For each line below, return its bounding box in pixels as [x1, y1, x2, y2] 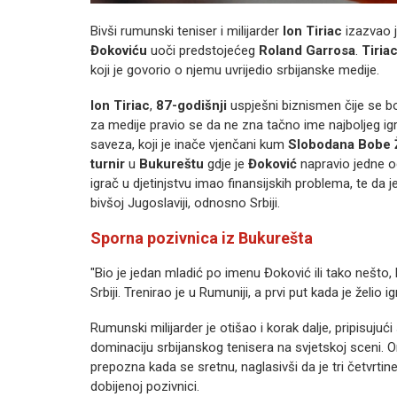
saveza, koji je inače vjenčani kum [90, 136, 288, 152]
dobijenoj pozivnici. [90, 378, 199, 394]
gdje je [204, 156, 248, 172]
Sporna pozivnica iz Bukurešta [90, 229, 313, 247]
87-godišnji [156, 97, 227, 113]
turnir [90, 156, 125, 172]
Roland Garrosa [259, 43, 355, 58]
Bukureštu [139, 156, 204, 172]
